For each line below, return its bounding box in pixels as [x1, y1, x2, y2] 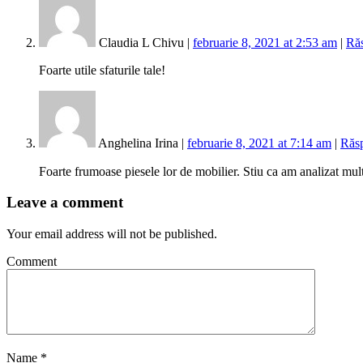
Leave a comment [6, 194, 123, 211]
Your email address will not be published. [6, 227, 217, 241]
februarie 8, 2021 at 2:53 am [193, 35, 337, 49]
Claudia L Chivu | [96, 35, 193, 49]
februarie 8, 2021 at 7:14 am [187, 135, 331, 150]
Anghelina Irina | [96, 135, 187, 150]
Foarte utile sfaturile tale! [39, 62, 165, 77]
